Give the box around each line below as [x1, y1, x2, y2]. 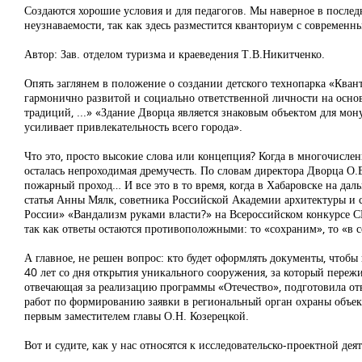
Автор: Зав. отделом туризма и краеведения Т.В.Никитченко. [24, 46, 325, 61]
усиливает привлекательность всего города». [24, 119, 242, 134]
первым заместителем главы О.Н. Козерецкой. [24, 308, 249, 323]
